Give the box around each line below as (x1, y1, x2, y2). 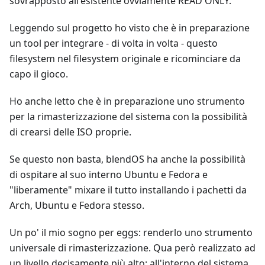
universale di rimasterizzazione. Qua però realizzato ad (9, 241, 256, 255)
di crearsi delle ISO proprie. (9, 125, 131, 139)
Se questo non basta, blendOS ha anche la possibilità (9, 153, 245, 166)
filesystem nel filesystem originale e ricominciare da (9, 52, 241, 66)
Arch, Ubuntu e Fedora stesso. (9, 199, 144, 212)
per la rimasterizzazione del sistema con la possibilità (9, 110, 247, 124)
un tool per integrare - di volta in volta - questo (9, 37, 218, 50)
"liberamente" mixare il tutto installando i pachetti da (9, 183, 247, 197)
